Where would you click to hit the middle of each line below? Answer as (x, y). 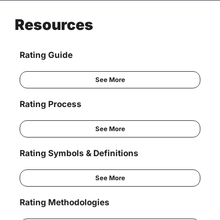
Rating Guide (46, 55)
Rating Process (51, 104)
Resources (54, 25)
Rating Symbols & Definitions (79, 153)
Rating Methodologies (65, 203)
